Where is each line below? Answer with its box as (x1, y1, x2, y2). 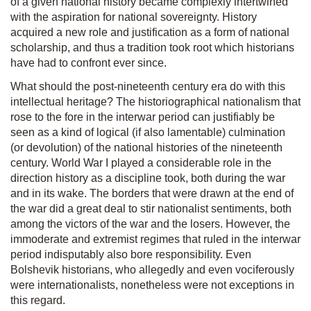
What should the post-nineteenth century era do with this (10, 81, 285, 92)
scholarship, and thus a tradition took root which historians (10, 42, 294, 53)
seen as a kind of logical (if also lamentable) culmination (10, 126, 285, 138)
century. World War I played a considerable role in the (10, 157, 271, 169)
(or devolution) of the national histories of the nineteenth (10, 142, 283, 153)
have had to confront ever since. (10, 57, 167, 69)
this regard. (10, 294, 65, 306)
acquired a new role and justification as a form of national (10, 26, 289, 38)
